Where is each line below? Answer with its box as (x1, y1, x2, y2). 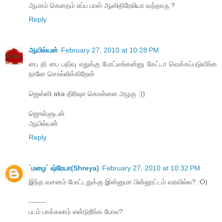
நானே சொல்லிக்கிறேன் (29, 70, 95, 78)
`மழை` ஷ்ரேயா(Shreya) (29, 164, 99, 172)
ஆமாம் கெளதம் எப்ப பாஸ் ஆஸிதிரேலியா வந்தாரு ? (29, 1, 175, 10)
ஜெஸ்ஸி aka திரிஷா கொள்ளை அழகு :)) (29, 90, 145, 98)
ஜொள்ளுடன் (29, 110, 65, 118)
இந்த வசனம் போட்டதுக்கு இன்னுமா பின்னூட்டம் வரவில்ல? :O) (29, 178, 208, 186)
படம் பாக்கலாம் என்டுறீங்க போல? (29, 208, 123, 216)
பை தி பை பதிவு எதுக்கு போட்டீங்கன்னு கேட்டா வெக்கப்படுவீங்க (29, 60, 217, 68)
